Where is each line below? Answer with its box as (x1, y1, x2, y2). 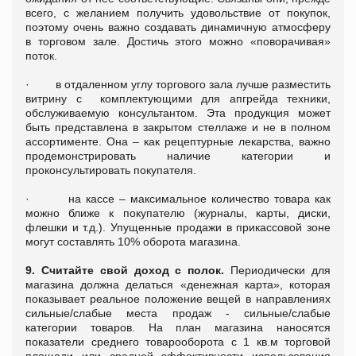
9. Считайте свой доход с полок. (25, 263, 225, 277)
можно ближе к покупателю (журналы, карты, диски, (25, 206, 331, 219)
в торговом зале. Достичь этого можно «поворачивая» (25, 34, 331, 48)
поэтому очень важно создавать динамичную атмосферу (25, 20, 331, 33)
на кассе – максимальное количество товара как (68, 192, 331, 205)
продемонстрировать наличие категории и (25, 149, 331, 162)
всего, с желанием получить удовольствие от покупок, (25, 6, 331, 19)
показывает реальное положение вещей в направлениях (25, 292, 331, 305)
